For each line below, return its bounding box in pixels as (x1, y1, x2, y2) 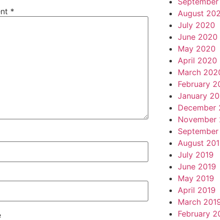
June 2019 (177, 161, 216, 171)
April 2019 (177, 185, 216, 195)
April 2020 (177, 55, 217, 65)
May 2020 (177, 43, 216, 54)
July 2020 (177, 20, 215, 30)
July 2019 (177, 149, 214, 160)
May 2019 (177, 173, 214, 183)
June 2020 (177, 31, 218, 42)
